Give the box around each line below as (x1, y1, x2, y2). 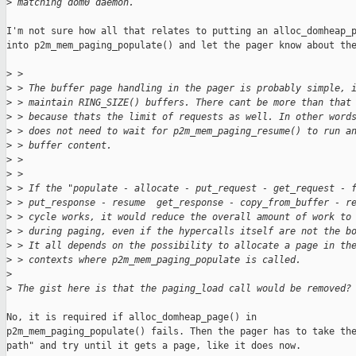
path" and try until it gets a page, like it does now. (6, 340, 301, 352)
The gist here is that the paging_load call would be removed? (12, 283, 351, 295)
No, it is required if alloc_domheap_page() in (6, 311, 257, 323)
